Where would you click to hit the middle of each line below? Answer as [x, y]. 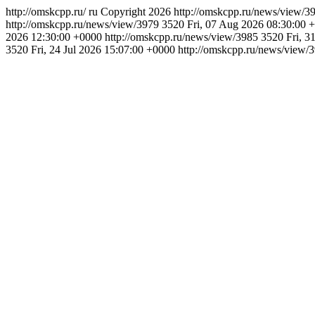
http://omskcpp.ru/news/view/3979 [84, 24]
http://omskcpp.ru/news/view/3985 [183, 37]
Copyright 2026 [136, 12]
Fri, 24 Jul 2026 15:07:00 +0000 [103, 50]
